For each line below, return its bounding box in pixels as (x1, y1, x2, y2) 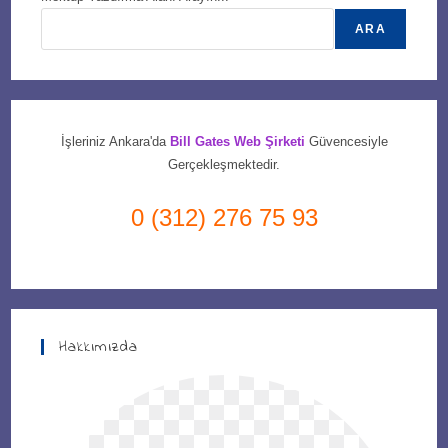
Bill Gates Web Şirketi (169, 133, 309, 149)
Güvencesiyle (308, 133, 388, 149)
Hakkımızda (59, 334, 139, 359)
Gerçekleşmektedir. (168, 156, 280, 172)
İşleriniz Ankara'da (60, 133, 170, 149)
